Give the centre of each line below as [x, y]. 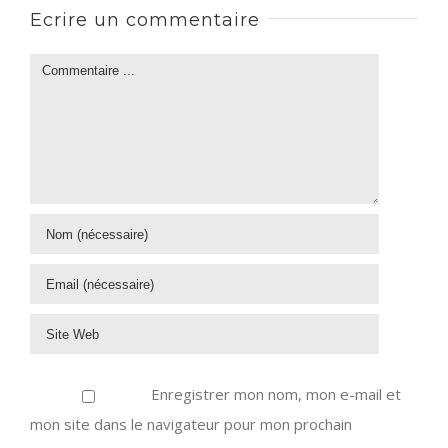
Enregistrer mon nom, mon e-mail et [275, 394]
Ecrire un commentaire [145, 20]
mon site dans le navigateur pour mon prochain [191, 424]
